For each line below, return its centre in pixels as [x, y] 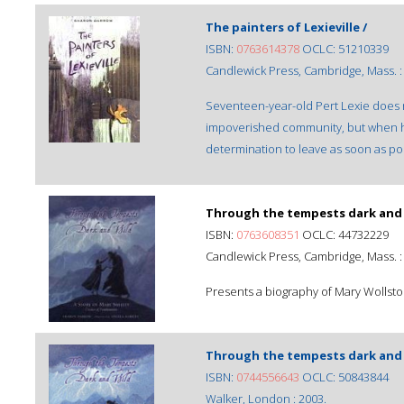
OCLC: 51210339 [344, 49]
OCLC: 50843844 [344, 377]
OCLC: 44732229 [344, 234]
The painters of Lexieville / [286, 27]
